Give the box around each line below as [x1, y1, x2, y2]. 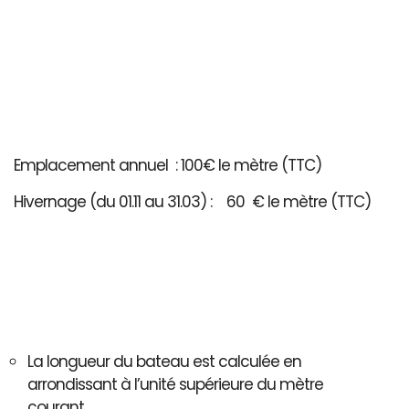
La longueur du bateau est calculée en [27, 350, 301, 372]
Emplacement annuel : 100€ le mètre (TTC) [14, 153, 321, 176]
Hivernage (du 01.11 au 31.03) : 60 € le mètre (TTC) [14, 190, 371, 213]
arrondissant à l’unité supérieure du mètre [27, 372, 323, 395]
